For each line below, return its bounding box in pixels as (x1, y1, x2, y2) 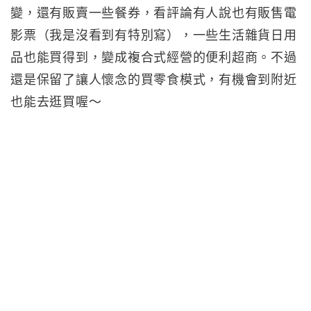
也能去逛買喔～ (10, 95, 102, 109)
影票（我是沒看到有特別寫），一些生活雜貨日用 (10, 28, 297, 42)
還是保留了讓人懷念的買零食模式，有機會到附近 (10, 73, 297, 87)
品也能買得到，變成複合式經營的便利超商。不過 (10, 51, 297, 65)
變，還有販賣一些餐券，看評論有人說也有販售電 (10, 6, 297, 20)
